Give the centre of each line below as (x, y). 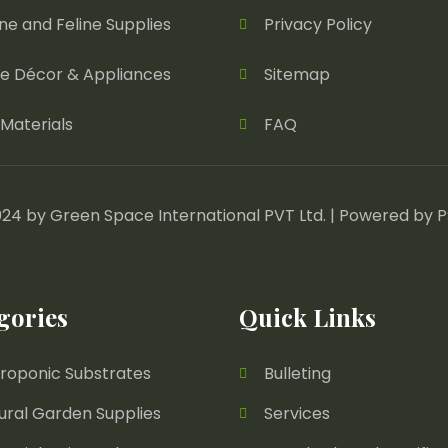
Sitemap (297, 74)
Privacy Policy (318, 24)
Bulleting (297, 373)
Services (297, 413)
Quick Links (307, 317)
